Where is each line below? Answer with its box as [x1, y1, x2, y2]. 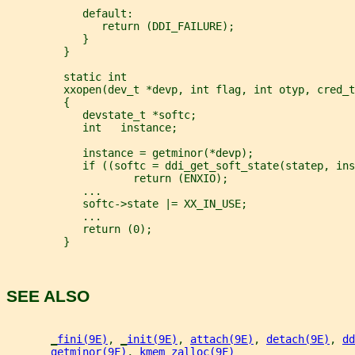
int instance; [6, 120, 177, 134]
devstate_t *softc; [6, 108, 197, 121]
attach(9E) [190, 332, 254, 345]
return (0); [6, 222, 152, 235]
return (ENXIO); [6, 171, 228, 185]
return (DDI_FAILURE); [6, 19, 235, 32]
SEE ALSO [6, 287, 90, 306]
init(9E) [127, 332, 177, 345]
